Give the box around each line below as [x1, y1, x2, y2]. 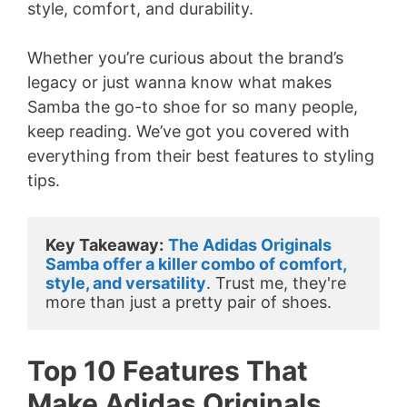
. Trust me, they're [206, 273, 346, 293]
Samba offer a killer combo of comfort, [45, 254, 346, 273]
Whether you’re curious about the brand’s [27, 48, 343, 67]
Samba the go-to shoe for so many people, [27, 97, 358, 116]
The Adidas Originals [168, 235, 332, 254]
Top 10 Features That [27, 354, 308, 387]
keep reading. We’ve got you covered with [27, 122, 350, 141]
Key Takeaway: [45, 235, 164, 254]
